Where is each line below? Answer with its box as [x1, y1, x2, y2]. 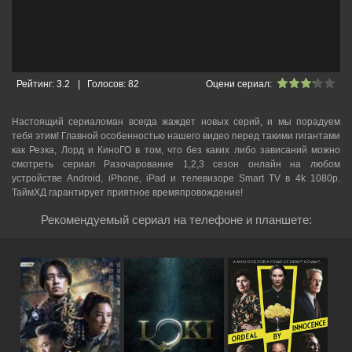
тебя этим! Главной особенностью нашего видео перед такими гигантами [12, 130, 340, 141]
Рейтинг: [16, 79, 54, 90]
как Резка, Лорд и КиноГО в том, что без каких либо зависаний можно [12, 145, 340, 156]
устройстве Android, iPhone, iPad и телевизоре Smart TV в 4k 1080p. [12, 173, 340, 184]
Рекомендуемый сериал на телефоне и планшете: [40, 213, 312, 226]
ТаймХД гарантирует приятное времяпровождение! [12, 187, 243, 198]
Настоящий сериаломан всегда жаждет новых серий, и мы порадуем [12, 116, 340, 127]
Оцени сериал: [206, 79, 272, 90]
